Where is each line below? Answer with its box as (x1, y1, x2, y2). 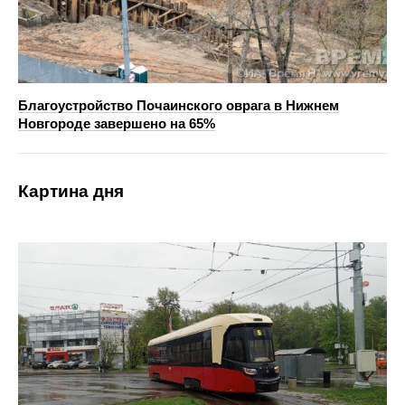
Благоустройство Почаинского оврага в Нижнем (18, 97, 339, 113)
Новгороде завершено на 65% (18, 115, 215, 131)
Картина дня (18, 181, 124, 201)
